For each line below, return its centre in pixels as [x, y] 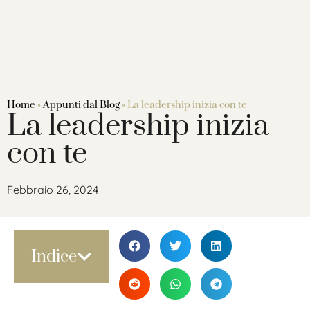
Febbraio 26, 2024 [53, 189]
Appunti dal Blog [81, 104]
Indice [54, 256]
